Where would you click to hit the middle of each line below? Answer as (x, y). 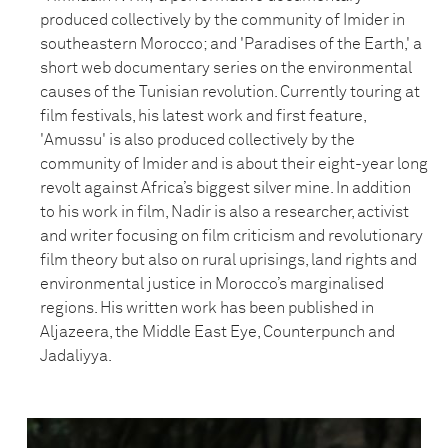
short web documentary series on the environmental (226, 68)
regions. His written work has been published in (207, 308)
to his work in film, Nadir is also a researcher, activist (224, 212)
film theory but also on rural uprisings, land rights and (228, 260)
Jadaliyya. (76, 356)
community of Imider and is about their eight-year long (234, 164)
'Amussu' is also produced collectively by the (197, 140)
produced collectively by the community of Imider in (222, 20)
